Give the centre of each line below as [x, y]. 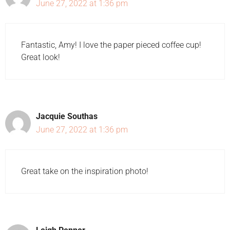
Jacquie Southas [67, 116]
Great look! [41, 57]
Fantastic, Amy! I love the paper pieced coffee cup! [111, 45]
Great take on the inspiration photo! [85, 171]
